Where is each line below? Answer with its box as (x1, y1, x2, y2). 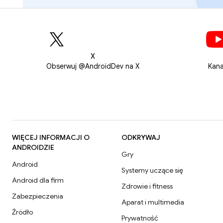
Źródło (12, 208, 33, 217)
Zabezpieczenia (12, 192, 63, 201)
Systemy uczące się (121, 166, 183, 175)
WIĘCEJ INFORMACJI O (12, 133, 90, 142)
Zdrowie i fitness (121, 182, 173, 191)
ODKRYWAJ (121, 133, 160, 142)
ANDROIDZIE (12, 143, 54, 152)
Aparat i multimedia (121, 198, 184, 207)
